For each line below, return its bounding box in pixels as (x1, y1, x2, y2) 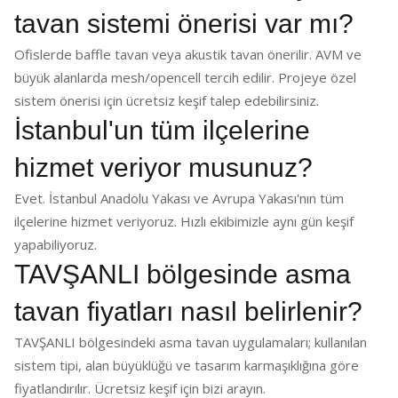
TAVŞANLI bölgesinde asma (14, 259, 351, 289)
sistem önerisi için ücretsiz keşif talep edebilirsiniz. (14, 92, 319, 109)
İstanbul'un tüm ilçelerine (14, 115, 310, 145)
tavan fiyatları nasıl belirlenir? (14, 297, 362, 326)
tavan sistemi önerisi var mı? (14, 9, 354, 38)
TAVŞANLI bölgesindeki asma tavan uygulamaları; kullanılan (14, 333, 367, 351)
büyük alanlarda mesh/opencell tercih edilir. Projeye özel (14, 68, 356, 86)
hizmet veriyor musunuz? (14, 153, 313, 182)
